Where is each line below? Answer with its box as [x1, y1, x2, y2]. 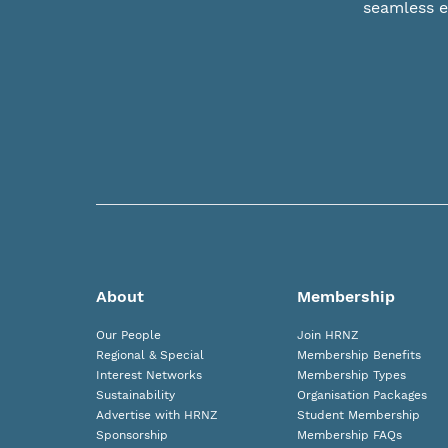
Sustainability [96, 388, 176, 402]
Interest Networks [96, 368, 203, 382]
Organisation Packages [296, 388, 427, 402]
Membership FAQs [296, 428, 402, 442]
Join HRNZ [296, 328, 359, 342]
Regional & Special [96, 348, 205, 362]
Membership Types [296, 368, 406, 382]
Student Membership [296, 408, 420, 422]
